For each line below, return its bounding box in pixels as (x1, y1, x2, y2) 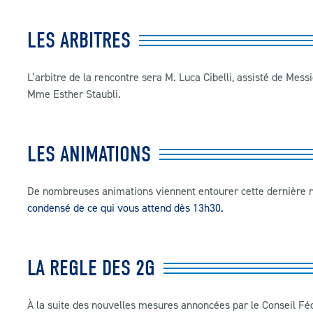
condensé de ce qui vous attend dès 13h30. (27, 201, 224, 215)
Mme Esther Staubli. (27, 87, 121, 101)
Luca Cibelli (179, 70, 232, 85)
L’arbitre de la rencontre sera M (27, 70, 173, 85)
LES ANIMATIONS (27, 141, 151, 168)
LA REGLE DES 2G (27, 255, 155, 282)
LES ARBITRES (27, 27, 131, 54)
